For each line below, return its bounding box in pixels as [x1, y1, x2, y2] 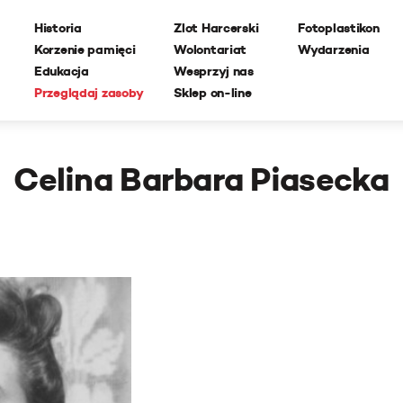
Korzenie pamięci [34, 41, 136, 58]
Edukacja [34, 63, 89, 79]
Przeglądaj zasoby [34, 85, 144, 101]
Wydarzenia [298, 41, 370, 58]
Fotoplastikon [298, 20, 380, 36]
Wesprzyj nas [174, 63, 254, 79]
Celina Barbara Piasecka [13, 159, 390, 200]
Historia [34, 20, 82, 36]
